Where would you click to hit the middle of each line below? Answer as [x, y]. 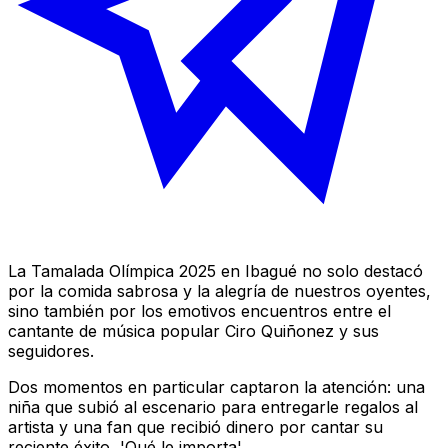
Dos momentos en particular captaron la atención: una [216, 386]
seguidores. [51, 350]
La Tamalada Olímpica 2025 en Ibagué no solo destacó [215, 270]
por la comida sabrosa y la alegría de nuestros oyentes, [219, 290]
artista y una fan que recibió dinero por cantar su [195, 426]
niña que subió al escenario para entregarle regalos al [213, 406]
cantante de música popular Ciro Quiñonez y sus [193, 330]
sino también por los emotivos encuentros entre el [199, 310]
